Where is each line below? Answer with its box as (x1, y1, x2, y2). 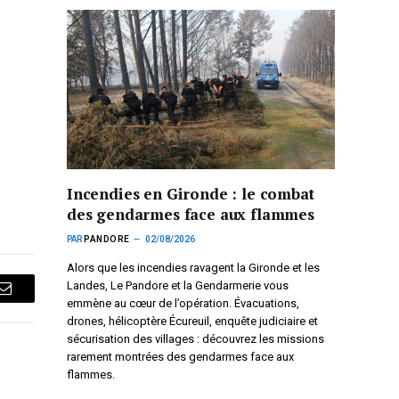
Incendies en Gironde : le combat (67, 183, 314, 204)
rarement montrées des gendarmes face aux (67, 349, 294, 363)
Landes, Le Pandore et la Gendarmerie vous (67, 278, 289, 292)
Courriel (2, 293, 56, 310)
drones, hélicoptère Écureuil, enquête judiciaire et (67, 313, 318, 328)
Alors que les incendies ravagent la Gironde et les (67, 260, 320, 274)
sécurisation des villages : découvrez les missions (67, 331, 324, 346)
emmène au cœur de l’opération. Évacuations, (67, 296, 299, 310)
